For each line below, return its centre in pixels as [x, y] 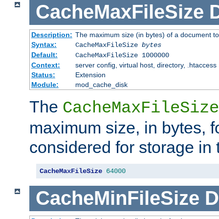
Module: [45, 84]
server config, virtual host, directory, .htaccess [146, 65]
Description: [52, 34]
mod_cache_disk [101, 84]
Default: [44, 55]
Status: [43, 75]
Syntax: [44, 44]
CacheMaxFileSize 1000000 [122, 55]
